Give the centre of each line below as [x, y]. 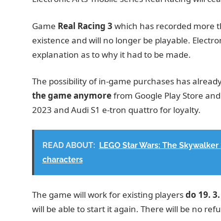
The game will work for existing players [109, 195]
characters [62, 159]
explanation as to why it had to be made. [111, 54]
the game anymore [72, 96]
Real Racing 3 [85, 26]
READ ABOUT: [69, 145]
